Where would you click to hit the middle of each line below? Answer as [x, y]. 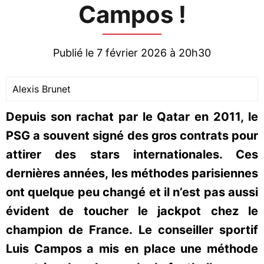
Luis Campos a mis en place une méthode [132, 249]
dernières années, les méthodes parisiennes [132, 173]
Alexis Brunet [42, 89]
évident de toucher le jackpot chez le [132, 211]
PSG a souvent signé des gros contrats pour [132, 136]
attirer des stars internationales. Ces [132, 154]
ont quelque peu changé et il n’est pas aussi [132, 192]
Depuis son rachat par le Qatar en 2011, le [132, 117]
